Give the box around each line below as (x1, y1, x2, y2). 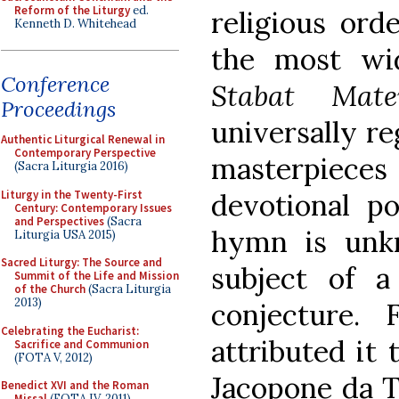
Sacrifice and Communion (14, 336, 149, 352)
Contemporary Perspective (14, 145, 156, 160)
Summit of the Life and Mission (14, 268, 179, 283)
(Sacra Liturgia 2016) (14, 159, 128, 174)
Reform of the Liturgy (14, 2, 130, 18)
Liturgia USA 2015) (14, 226, 116, 242)
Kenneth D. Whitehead (14, 15, 136, 31)
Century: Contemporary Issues (14, 199, 172, 216)
